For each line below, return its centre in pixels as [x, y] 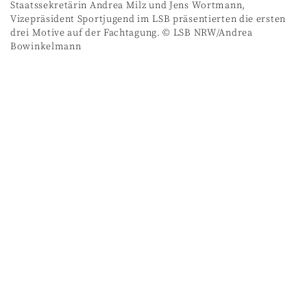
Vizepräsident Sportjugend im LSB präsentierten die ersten [148, 19]
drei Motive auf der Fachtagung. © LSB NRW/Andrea [132, 33]
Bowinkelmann [46, 46]
